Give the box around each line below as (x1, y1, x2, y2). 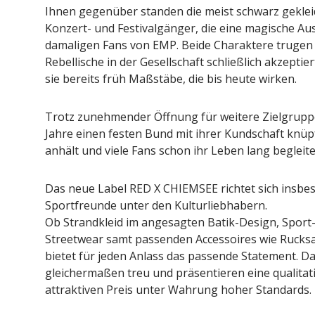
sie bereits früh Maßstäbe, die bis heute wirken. (44, 71, 297, 86)
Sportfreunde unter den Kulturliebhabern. (44, 198, 267, 213)
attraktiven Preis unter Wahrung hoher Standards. (44, 282, 311, 297)
